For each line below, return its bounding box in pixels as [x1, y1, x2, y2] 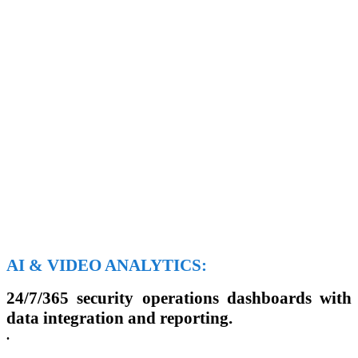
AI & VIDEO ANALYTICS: [6, 256, 207, 276]
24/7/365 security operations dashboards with [6, 288, 352, 308]
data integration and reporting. [6, 308, 233, 328]
